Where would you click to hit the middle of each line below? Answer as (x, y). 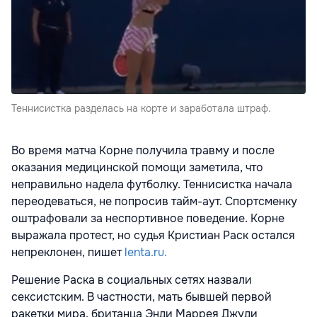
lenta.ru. (146, 253)
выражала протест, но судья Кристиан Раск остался (153, 236)
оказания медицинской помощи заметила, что (137, 168)
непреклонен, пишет (68, 253)
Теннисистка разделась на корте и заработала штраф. (141, 109)
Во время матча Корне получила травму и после (143, 151)
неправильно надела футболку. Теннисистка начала (152, 185)
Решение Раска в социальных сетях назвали (132, 280)
